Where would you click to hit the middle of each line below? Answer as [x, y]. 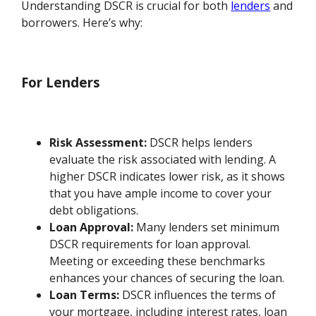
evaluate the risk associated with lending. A [163, 159]
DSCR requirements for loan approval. [150, 244]
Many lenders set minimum [207, 227]
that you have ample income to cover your [161, 193]
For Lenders [61, 83]
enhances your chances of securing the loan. [167, 278]
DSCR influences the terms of [198, 294]
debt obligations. [94, 210]
